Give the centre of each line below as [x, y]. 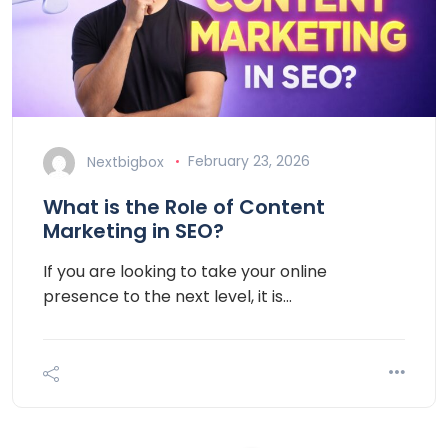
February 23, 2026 [248, 161]
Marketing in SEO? [133, 230]
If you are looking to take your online [185, 271]
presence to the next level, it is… [167, 296]
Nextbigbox [125, 161]
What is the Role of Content [184, 206]
